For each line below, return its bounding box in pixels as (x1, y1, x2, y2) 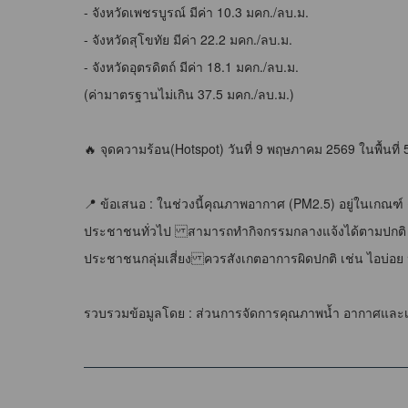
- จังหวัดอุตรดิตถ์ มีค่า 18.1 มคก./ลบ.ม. (84, 56, 302, 76)
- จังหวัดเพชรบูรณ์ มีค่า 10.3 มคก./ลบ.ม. (84, 2, 309, 21)
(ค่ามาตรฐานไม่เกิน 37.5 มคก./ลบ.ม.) (84, 84, 294, 103)
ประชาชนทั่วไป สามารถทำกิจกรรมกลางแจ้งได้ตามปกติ (84, 220, 406, 240)
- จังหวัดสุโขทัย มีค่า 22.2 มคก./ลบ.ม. (84, 29, 296, 48)
